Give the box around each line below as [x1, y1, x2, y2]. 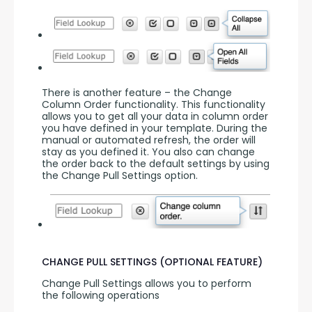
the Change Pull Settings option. [42, 169, 198, 183]
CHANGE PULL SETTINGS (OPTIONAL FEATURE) [42, 254, 263, 269]
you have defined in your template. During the [42, 121, 267, 136]
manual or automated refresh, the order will [42, 133, 256, 148]
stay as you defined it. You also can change [42, 145, 255, 159]
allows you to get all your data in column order [42, 109, 268, 124]
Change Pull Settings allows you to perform [42, 276, 251, 290]
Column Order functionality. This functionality [42, 97, 265, 112]
